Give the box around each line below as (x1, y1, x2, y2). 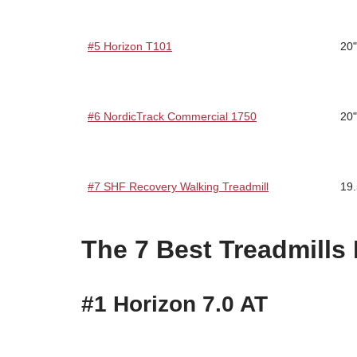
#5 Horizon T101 (88, 39, 172, 53)
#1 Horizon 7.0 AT (81, 291, 268, 316)
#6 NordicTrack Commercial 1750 (88, 109, 257, 123)
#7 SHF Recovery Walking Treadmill (88, 179, 269, 193)
